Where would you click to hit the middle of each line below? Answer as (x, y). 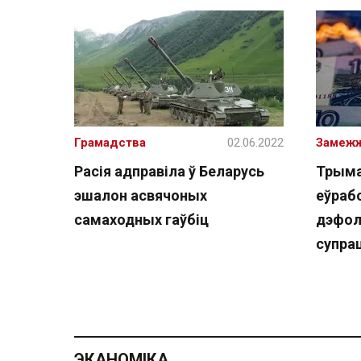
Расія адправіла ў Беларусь (169, 171)
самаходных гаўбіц (141, 220)
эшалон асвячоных (141, 195)
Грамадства (110, 143)
